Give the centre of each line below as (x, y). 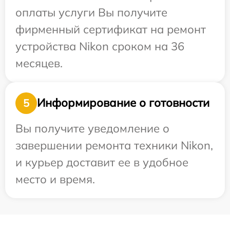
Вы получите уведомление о (92, 128)
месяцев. (39, 63)
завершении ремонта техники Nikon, (114, 145)
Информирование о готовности (123, 103)
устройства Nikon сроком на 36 (100, 46)
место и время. (55, 179)
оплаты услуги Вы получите (91, 12)
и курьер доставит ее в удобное (102, 162)
